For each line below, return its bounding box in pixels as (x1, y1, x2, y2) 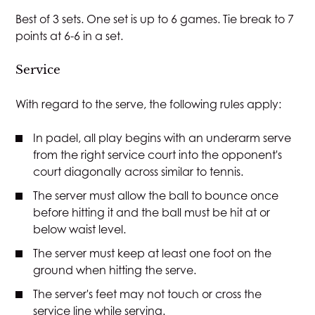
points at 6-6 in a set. (15, 28, 124, 43)
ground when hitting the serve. (33, 262, 197, 277)
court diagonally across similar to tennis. (33, 164, 244, 179)
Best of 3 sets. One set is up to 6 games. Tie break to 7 (15, 11, 295, 26)
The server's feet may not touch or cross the (33, 286, 262, 301)
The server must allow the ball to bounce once (33, 188, 279, 202)
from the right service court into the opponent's (33, 147, 283, 162)
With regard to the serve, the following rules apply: (15, 96, 282, 111)
